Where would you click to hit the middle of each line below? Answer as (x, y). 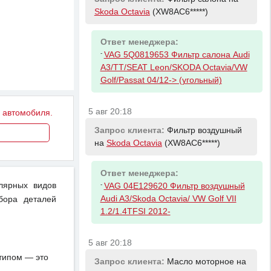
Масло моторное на (206, 261)
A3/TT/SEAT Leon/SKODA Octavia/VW (174, 68)
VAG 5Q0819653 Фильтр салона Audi (177, 55)
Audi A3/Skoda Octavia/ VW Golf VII (168, 199)
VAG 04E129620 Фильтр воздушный (174, 186)
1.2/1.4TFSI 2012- (135, 212)
